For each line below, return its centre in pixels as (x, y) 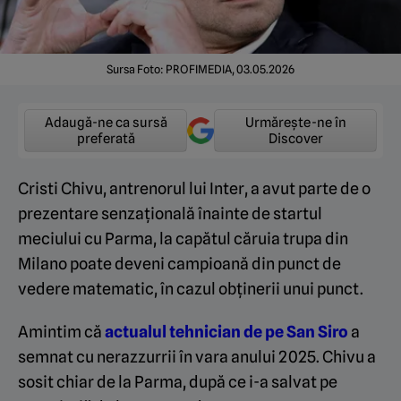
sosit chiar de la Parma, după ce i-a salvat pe (178, 381)
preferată (106, 138)
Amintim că (61, 331)
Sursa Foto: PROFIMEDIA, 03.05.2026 (200, 69)
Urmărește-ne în (295, 122)
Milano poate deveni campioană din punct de (179, 263)
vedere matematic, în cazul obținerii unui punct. (191, 288)
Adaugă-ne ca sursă (106, 122)
